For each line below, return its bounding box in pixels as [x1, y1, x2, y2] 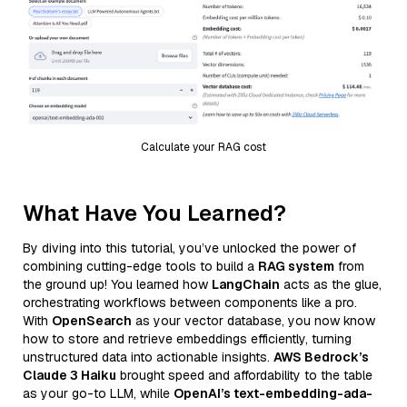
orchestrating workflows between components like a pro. [23, 293, 357, 311]
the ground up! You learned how [23, 275, 212, 293]
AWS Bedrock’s [273, 348, 369, 365]
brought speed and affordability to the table [116, 366, 372, 383]
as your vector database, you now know [132, 312, 375, 329]
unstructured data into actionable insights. [23, 348, 273, 365]
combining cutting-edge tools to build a [23, 257, 258, 274]
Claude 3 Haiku [23, 366, 116, 383]
